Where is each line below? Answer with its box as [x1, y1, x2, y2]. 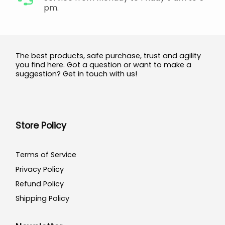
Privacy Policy [16, 164, 64, 174]
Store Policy [16, 120, 66, 132]
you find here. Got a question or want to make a [16, 60, 191, 70]
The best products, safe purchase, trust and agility [16, 51, 201, 61]
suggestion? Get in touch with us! [16, 69, 137, 79]
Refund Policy [16, 178, 64, 189]
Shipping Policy [16, 193, 69, 204]
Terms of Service [16, 149, 76, 160]
